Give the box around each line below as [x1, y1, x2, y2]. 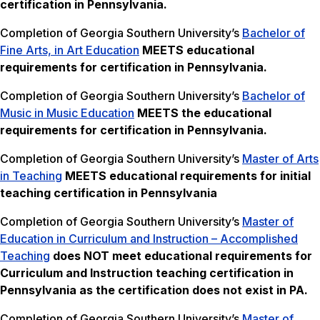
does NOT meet [53, 249, 144, 264]
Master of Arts [242, 151, 319, 166]
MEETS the [137, 106, 204, 121]
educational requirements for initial [109, 169, 311, 184]
